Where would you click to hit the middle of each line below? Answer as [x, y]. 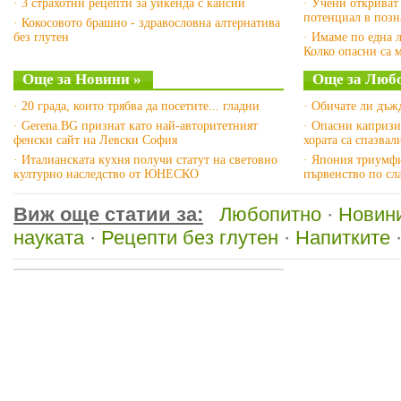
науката [49, 238]
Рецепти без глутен [190, 238]
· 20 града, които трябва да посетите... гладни [137, 106]
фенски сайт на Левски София [95, 140]
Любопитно [270, 214]
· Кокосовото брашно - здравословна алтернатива [147, 23]
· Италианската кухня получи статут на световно [145, 160]
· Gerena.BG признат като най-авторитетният [136, 126]
